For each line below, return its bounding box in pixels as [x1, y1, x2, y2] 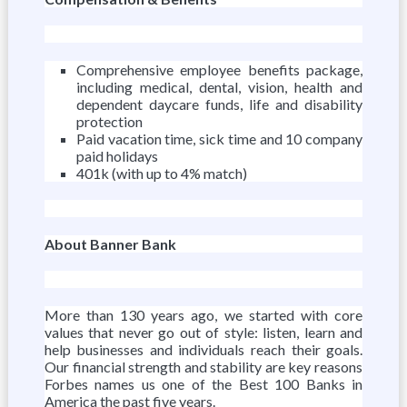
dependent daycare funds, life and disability [75, 95, 363, 113]
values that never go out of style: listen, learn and [44, 323, 363, 341]
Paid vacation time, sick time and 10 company [75, 130, 363, 147]
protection [75, 113, 143, 130]
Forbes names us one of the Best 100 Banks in [44, 375, 363, 392]
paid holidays [75, 147, 158, 164]
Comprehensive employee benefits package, [75, 61, 363, 78]
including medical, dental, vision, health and [75, 78, 363, 95]
